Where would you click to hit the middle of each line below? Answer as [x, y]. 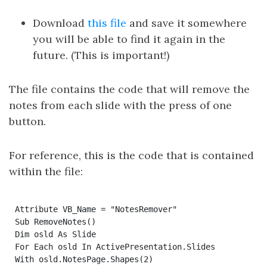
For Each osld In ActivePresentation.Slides [115, 246]
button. [27, 121]
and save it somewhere [187, 23]
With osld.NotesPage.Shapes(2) [84, 259]
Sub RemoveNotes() [55, 221]
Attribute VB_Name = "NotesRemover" [96, 209]
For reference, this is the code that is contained [131, 155]
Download [60, 23]
